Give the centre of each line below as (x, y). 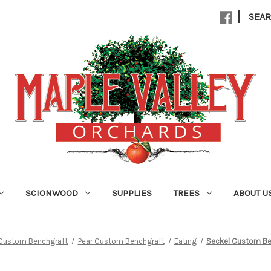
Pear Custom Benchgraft (121, 241)
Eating (185, 241)
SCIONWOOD (51, 193)
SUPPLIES (132, 193)
